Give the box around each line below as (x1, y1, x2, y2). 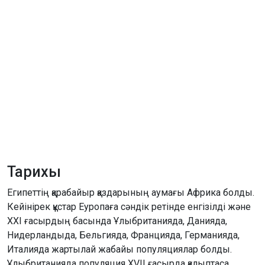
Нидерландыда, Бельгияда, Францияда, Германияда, (7, 229, 240, 241)
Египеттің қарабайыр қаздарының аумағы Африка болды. (7, 186, 254, 198)
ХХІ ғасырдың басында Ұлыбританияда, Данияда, (7, 215, 227, 227)
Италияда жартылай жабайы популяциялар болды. (7, 243, 232, 255)
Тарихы (7, 163, 61, 180)
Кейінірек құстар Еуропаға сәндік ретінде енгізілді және (7, 201, 251, 212)
